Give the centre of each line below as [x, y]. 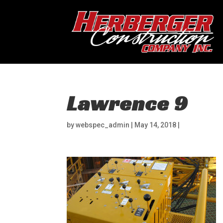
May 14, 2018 [156, 125]
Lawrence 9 [127, 103]
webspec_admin [103, 125]
